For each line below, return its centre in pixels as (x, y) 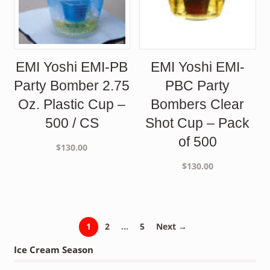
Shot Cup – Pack (198, 123)
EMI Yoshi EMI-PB (72, 67)
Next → (171, 227)
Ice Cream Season (53, 250)
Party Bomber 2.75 (72, 85)
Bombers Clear (198, 104)
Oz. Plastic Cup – (72, 104)
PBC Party (198, 85)
